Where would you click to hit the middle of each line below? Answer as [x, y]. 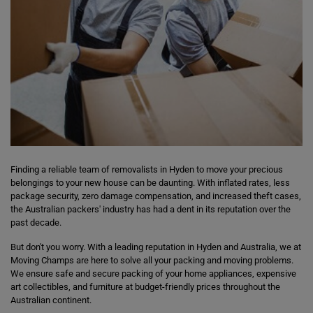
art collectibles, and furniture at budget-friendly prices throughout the [145, 287]
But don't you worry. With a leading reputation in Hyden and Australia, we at [156, 247]
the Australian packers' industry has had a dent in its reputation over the [151, 209]
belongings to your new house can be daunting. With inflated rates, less [150, 183]
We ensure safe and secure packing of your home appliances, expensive [153, 274]
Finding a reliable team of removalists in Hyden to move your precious [147, 169]
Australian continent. [51, 300]
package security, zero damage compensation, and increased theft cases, [156, 196]
